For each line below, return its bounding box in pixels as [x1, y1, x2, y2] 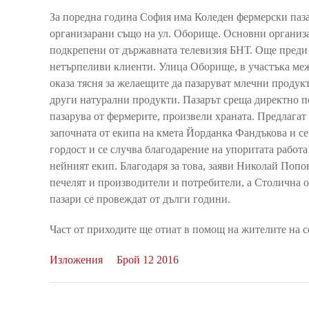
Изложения [50, 253, 103, 266]
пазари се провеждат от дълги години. [50, 192, 230, 205]
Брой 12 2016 [117, 253, 179, 266]
